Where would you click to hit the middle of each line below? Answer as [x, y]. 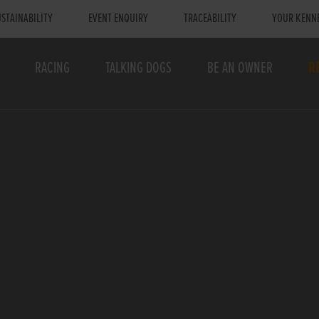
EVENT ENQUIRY [118, 19]
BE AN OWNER [240, 69]
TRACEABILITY [210, 19]
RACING [52, 69]
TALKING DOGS [138, 69]
